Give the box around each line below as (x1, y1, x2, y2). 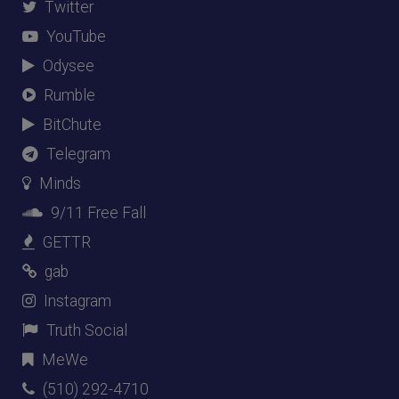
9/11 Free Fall (51, 203, 146, 222)
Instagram (44, 291, 111, 310)
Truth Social (46, 321, 127, 339)
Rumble (44, 85, 95, 104)
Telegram (46, 144, 110, 163)
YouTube (46, 27, 106, 45)
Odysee (43, 56, 94, 75)
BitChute (43, 115, 102, 134)
